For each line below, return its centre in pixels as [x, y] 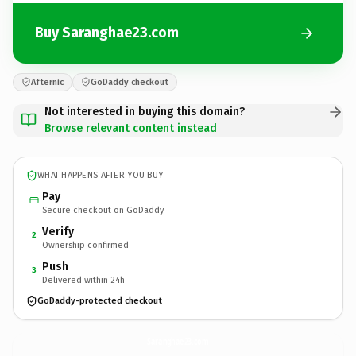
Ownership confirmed [85, 245]
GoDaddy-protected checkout [100, 301]
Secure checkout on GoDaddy [103, 210]
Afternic [47, 82]
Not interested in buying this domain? [145, 111]
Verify [58, 231]
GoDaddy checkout [130, 82]
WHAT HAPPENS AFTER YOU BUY [101, 175]
